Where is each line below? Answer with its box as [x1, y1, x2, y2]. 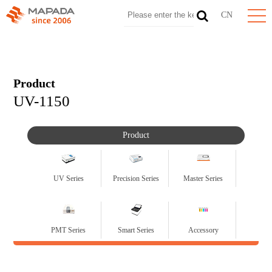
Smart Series [117, 226, 154, 235]
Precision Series [112, 174, 159, 183]
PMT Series [51, 226, 86, 235]
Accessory [188, 226, 219, 235]
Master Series [183, 174, 223, 183]
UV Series [53, 174, 84, 183]
